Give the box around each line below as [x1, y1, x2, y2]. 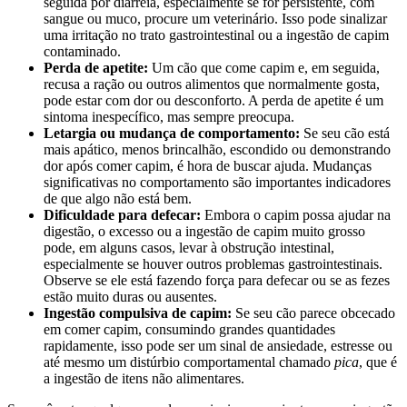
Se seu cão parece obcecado [232, 304, 395, 321]
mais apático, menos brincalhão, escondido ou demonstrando [44, 141, 391, 157]
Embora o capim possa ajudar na [201, 206, 391, 223]
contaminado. [44, 43, 121, 59]
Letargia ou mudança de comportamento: [44, 124, 300, 141]
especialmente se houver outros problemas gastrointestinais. [44, 255, 382, 272]
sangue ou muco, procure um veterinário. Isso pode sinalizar [44, 10, 387, 26]
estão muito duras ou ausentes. [44, 288, 217, 304]
